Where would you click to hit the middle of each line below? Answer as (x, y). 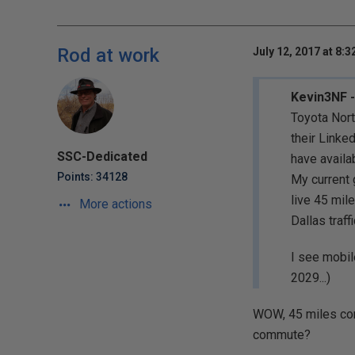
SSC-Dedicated (102, 157)
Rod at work (108, 55)
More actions (114, 204)
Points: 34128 (92, 177)
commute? (281, 335)
